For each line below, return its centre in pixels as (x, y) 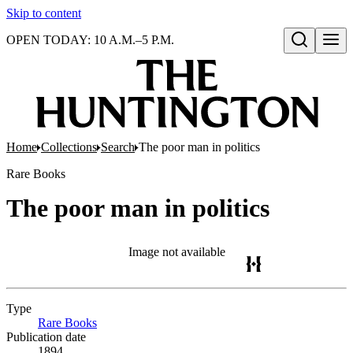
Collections (69, 147)
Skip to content (44, 13)
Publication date (46, 337)
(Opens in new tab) (145, 323)
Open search (318, 56)
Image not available (176, 252)
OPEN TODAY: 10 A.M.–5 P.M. (90, 40)
